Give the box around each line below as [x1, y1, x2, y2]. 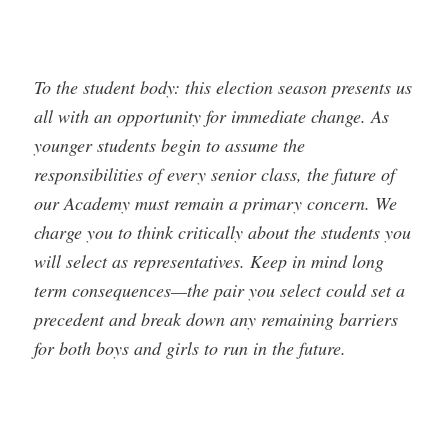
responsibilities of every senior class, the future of [34, 161, 396, 186]
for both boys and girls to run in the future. [34, 335, 347, 360]
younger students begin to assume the [34, 132, 306, 157]
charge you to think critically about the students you [34, 219, 412, 244]
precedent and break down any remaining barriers [34, 306, 399, 331]
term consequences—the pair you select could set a [34, 277, 406, 302]
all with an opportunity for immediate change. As [34, 103, 390, 128]
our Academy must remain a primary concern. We [34, 190, 398, 215]
